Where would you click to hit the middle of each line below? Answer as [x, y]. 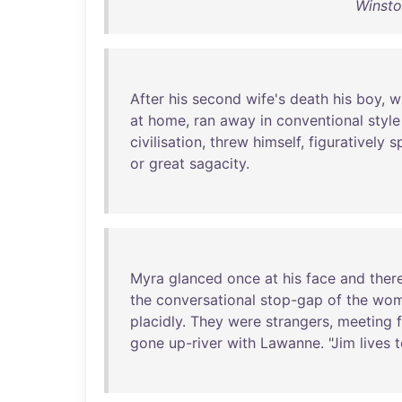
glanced [196, 278]
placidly [156, 321]
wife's [266, 99]
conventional [320, 120]
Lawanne [290, 343]
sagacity [218, 163]
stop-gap [292, 300]
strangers [297, 321]
